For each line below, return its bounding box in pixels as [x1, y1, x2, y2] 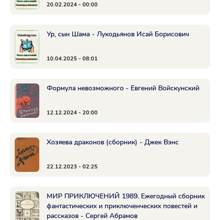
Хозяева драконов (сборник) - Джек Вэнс [47, 137, 179, 147]
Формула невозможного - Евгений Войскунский [47, 83, 199, 93]
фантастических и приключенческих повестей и [47, 201, 197, 211]
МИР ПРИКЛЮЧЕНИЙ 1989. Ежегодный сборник [47, 192, 205, 201]
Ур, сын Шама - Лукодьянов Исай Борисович [47, 29, 189, 39]
